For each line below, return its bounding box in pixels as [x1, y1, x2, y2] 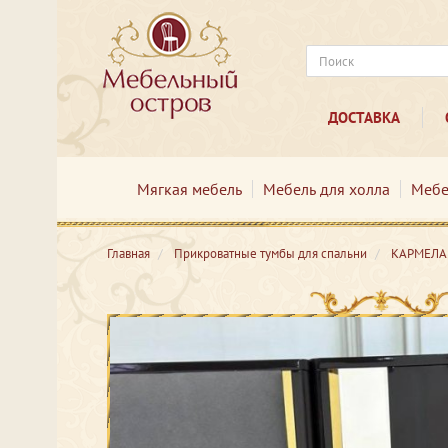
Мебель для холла [262, 179, 390, 199]
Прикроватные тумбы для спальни [174, 245, 367, 262]
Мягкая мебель [136, 179, 242, 199]
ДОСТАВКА [327, 108, 400, 127]
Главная [107, 245, 150, 262]
